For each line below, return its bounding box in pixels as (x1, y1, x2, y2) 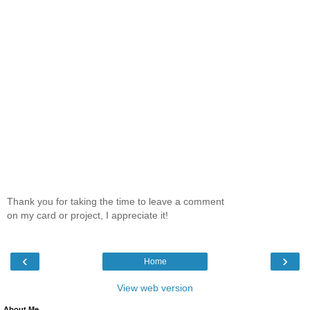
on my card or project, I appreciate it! (7, 209, 168, 221)
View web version (117, 282, 193, 294)
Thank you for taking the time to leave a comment (7, 195, 224, 207)
